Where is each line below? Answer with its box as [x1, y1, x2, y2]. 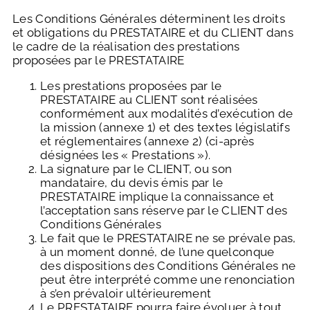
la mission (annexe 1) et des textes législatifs [40, 120, 291, 135]
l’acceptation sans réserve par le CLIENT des [40, 203, 288, 218]
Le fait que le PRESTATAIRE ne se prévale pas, [40, 231, 296, 246]
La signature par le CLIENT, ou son [40, 162, 232, 176]
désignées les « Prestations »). [40, 148, 211, 163]
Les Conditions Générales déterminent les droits [12, 12, 286, 26]
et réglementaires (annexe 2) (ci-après [40, 134, 255, 149]
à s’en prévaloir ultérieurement [40, 286, 212, 301]
